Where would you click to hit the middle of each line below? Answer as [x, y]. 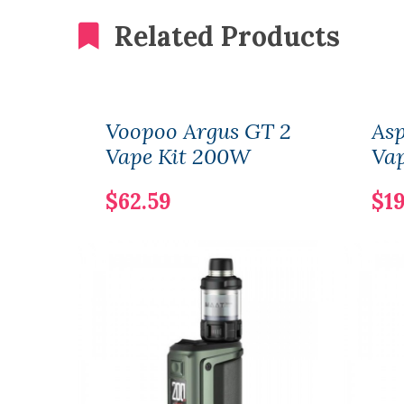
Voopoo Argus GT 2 [198, 131]
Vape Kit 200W [178, 156]
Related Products [227, 36]
